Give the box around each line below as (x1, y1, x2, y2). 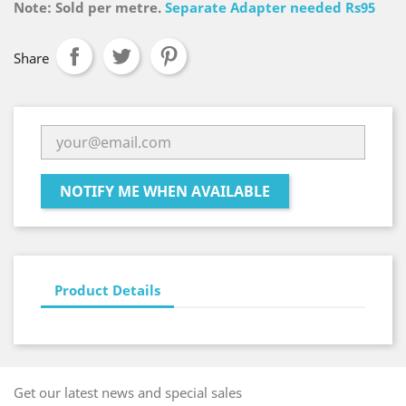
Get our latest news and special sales (14, 383, 242, 401)
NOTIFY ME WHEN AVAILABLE (60, 181, 270, 201)
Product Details (54, 280, 160, 299)
